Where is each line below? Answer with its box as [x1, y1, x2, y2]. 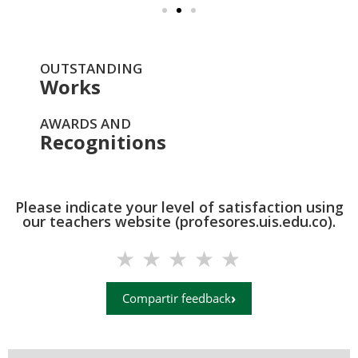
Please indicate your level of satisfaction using [14, 197, 344, 217]
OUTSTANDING [40, 58, 142, 78]
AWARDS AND [40, 113, 131, 133]
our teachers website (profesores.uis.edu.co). [22, 211, 336, 231]
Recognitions [40, 128, 166, 155]
